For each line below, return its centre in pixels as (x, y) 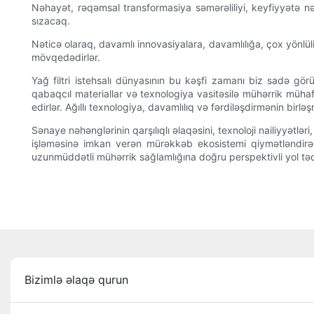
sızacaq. (51, 21)
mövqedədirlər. (66, 57)
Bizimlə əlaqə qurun (76, 280)
